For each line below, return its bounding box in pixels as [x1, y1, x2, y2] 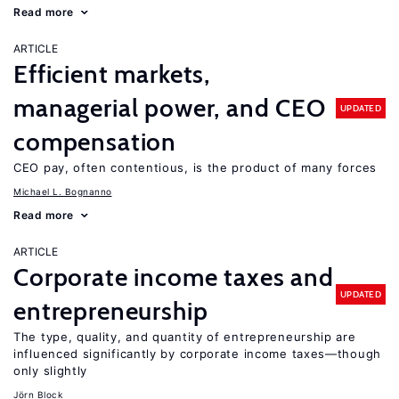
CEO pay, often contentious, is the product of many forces [13, 160, 377, 175]
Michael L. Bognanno [13, 186, 112, 197]
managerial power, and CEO [13, 93, 326, 123]
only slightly [13, 363, 88, 378]
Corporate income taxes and [13, 262, 334, 292]
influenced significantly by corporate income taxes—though [13, 346, 381, 361]
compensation [13, 126, 177, 157]
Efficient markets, [13, 59, 211, 89]
